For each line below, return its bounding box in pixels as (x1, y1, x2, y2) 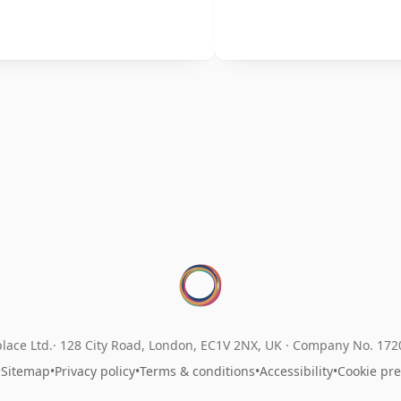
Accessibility (259, 362, 333, 380)
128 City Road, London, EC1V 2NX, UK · (60, 336, 293, 354)
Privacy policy (54, 362, 135, 380)
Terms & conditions (139, 362, 255, 380)
